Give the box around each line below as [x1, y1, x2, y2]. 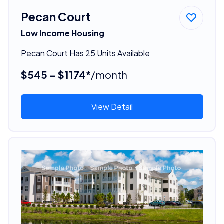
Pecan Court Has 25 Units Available [20, 47, 150, 58]
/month [90, 68, 127, 81]
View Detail [91, 101, 133, 112]
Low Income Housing [20, 27, 104, 38]
